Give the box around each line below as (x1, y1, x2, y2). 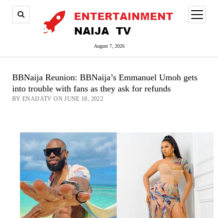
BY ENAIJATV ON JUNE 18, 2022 (12, 95, 103, 102)
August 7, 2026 (93, 43, 125, 49)
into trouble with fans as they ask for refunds (12, 84, 171, 93)
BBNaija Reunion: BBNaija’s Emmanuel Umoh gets (12, 73, 198, 82)
